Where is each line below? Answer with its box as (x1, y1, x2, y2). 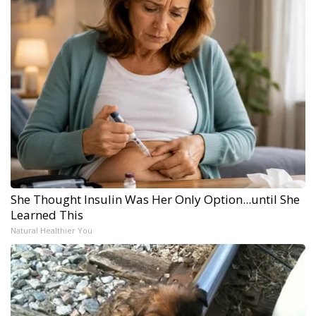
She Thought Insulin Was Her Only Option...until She (11, 191, 300, 208)
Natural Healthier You (11, 225, 92, 236)
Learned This (11, 207, 83, 224)
